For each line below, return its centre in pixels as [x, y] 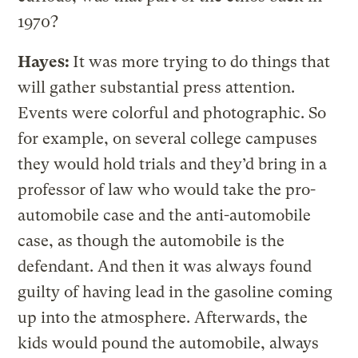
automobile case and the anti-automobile [165, 215]
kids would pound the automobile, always [169, 343]
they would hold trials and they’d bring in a [173, 164]
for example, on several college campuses [168, 138]
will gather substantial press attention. [157, 87]
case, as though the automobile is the [151, 241]
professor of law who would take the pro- [167, 189]
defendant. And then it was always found [165, 266]
